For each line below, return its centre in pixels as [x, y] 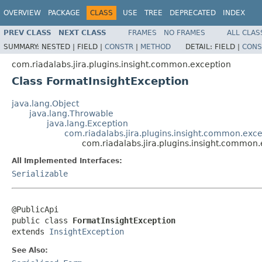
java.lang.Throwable [71, 113]
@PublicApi [35, 209]
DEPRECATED [193, 13]
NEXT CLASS [82, 32]
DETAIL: [200, 46]
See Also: [30, 250]
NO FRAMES [185, 32]
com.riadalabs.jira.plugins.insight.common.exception [121, 64]
